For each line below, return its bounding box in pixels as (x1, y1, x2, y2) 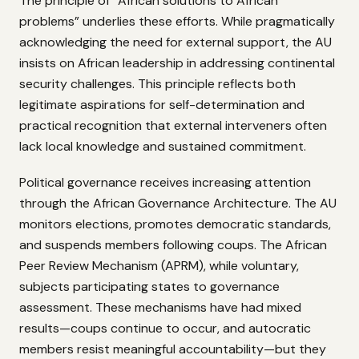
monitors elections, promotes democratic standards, (19, 215, 331, 232)
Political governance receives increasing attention (19, 173, 311, 191)
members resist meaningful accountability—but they (19, 340, 326, 357)
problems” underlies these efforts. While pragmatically (19, 13, 335, 30)
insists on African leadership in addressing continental (19, 54, 335, 72)
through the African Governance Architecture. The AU (19, 194, 337, 212)
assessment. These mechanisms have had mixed (19, 298, 301, 316)
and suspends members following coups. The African (19, 236, 327, 253)
